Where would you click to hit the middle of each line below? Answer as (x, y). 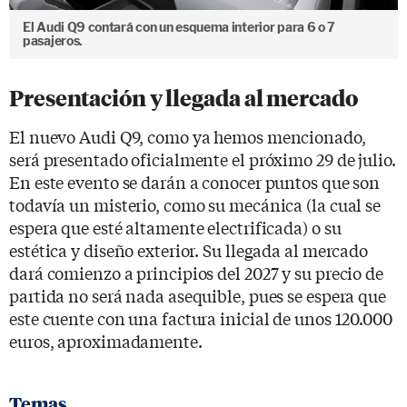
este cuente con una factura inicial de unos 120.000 (201, 318)
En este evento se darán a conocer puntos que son (195, 181)
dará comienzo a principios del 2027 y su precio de (196, 272)
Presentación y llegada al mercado (184, 98)
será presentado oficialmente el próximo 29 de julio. (203, 159)
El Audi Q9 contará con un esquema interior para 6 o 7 (179, 27)
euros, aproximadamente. (106, 340)
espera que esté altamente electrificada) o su (175, 227)
